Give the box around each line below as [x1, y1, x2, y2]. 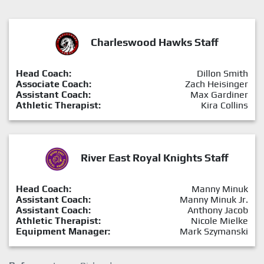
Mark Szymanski [180, 225, 248, 237]
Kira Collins [201, 99, 248, 111]
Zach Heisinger [185, 78, 248, 90]
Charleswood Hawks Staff [90, 35, 219, 48]
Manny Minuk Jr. [180, 193, 248, 205]
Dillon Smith [197, 67, 248, 79]
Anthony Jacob [187, 204, 248, 216]
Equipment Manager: [16, 225, 110, 237]
